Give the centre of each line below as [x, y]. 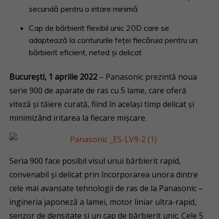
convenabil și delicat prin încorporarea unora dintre [104, 175]
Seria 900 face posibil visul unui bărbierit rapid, [95, 161]
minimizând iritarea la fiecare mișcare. [78, 118]
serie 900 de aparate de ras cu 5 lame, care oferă [98, 90]
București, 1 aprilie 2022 [54, 77]
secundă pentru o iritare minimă [84, 9]
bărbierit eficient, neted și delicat [86, 52]
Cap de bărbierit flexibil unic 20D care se [99, 28]
